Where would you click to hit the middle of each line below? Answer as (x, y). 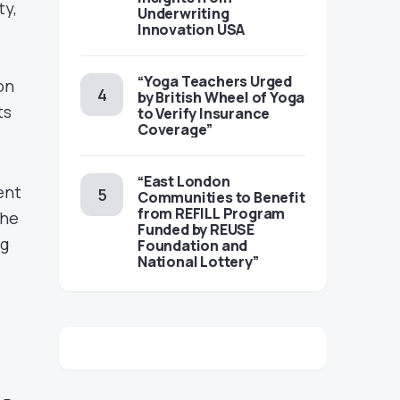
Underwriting (183, 13)
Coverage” (175, 129)
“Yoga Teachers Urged (215, 81)
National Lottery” (198, 262)
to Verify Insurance (204, 113)
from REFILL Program (212, 213)
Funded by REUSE (196, 229)
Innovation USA (192, 29)
